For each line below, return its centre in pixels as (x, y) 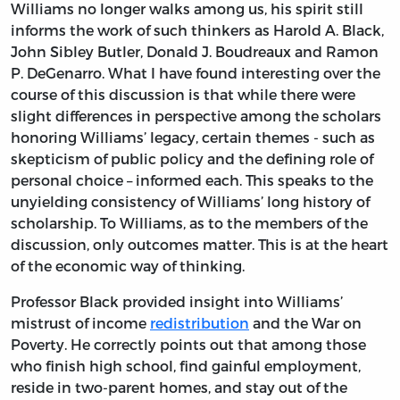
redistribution (200, 322)
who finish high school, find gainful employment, (186, 365)
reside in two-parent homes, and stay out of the (179, 387)
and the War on (305, 322)
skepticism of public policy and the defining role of (192, 158)
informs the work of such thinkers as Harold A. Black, (197, 29)
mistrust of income (80, 322)
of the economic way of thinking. (128, 265)
